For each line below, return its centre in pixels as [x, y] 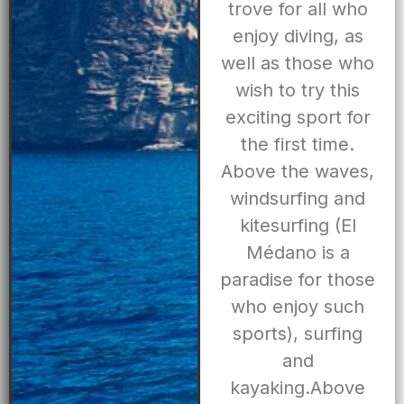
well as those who [298, 64]
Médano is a [298, 253]
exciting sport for [298, 118]
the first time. [298, 145]
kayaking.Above [298, 388]
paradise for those [298, 280]
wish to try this [298, 91]
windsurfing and [298, 199]
